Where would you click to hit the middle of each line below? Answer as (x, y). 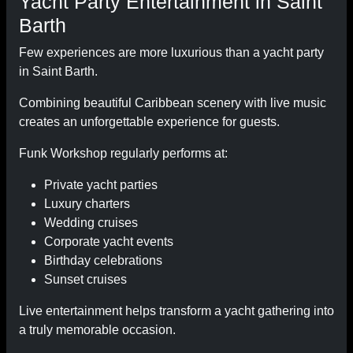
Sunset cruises (85, 279)
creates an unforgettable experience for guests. (149, 122)
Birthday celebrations (103, 260)
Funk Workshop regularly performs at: (123, 153)
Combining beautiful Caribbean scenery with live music (173, 103)
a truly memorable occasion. (97, 330)
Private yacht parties (101, 185)
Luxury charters (87, 204)
